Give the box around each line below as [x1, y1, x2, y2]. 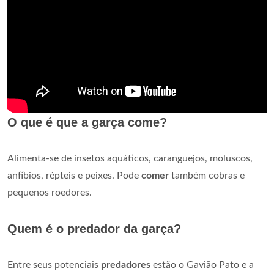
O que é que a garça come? [7, 115, 167, 129]
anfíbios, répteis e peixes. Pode [7, 170, 141, 180]
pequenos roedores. [7, 187, 92, 198]
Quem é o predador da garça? [7, 221, 181, 235]
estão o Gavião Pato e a [150, 259, 254, 270]
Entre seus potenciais [7, 259, 101, 270]
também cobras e [169, 170, 245, 180]
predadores [101, 259, 150, 270]
